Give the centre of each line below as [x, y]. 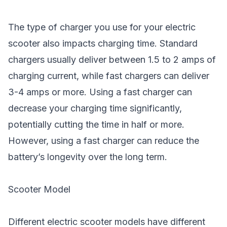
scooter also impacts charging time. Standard [103, 43]
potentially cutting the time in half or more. [96, 124]
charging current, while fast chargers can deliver [109, 76]
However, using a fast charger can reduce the [104, 141]
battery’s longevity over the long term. [88, 157]
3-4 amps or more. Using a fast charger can [100, 92]
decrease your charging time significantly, [95, 108]
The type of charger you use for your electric [102, 27]
